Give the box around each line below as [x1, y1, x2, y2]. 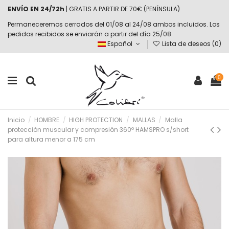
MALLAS [132, 115, 155, 124]
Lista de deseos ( [161, 39, 215, 49]
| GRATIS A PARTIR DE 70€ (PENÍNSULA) [64, 5, 180, 13]
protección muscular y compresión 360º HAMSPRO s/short [8, 125, 189, 134]
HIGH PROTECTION [69, 115, 123, 124]
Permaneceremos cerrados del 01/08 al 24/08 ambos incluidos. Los [8, 20, 220, 29]
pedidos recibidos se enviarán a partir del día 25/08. [8, 30, 173, 39]
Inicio [8, 115, 25, 124]
